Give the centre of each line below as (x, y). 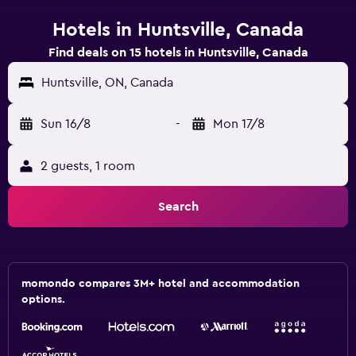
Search (178, 207)
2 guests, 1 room (88, 166)
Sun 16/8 (66, 124)
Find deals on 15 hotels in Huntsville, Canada (178, 52)
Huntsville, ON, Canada (107, 83)
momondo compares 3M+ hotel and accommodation (161, 284)
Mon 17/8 (239, 124)
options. (43, 300)
